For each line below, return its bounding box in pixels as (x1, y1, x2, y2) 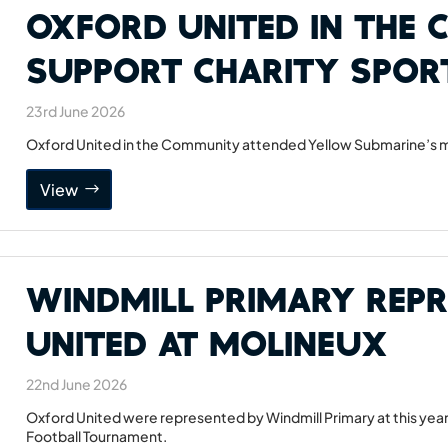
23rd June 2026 (26, 102, 126, 121)
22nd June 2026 (26, 375, 128, 394)
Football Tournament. (26, 427, 168, 446)
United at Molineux (26, 323, 389, 363)
